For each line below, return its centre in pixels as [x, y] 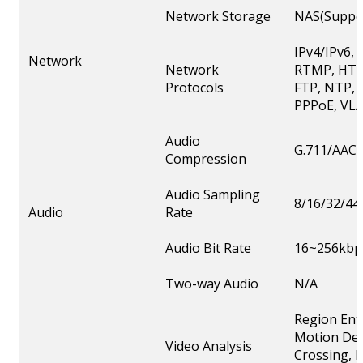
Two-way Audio [212, 284]
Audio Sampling [213, 195]
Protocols [194, 88]
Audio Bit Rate [208, 248]
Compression [206, 159]
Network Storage [218, 17]
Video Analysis [209, 346]
